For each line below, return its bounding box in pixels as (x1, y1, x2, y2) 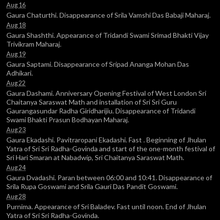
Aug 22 (6, 79, 26, 87)
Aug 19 (6, 50, 26, 58)
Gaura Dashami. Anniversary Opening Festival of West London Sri (6, 88, 206, 97)
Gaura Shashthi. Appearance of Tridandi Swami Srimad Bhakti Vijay (6, 30, 209, 39)
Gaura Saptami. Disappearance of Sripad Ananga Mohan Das (6, 59, 189, 68)
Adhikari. (6, 68, 33, 77)
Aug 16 (6, 1, 26, 9)
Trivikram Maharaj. (6, 39, 61, 48)
